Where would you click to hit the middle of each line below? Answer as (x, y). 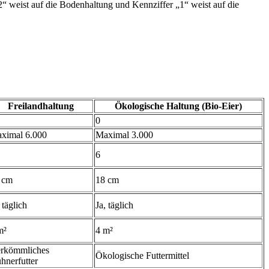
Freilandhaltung (41, 106)
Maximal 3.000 (124, 134)
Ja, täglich (114, 205)
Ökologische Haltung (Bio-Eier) (178, 106)
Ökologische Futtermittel (142, 255)
